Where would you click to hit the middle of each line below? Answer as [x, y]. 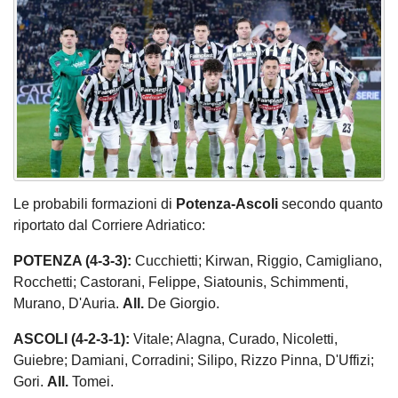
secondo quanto [330, 204]
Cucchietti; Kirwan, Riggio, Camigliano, [259, 261]
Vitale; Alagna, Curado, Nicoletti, [234, 339]
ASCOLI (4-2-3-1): [72, 339]
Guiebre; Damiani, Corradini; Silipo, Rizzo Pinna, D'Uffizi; [194, 361]
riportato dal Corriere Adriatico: [109, 226]
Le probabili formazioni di [95, 204]
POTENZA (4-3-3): [74, 261]
